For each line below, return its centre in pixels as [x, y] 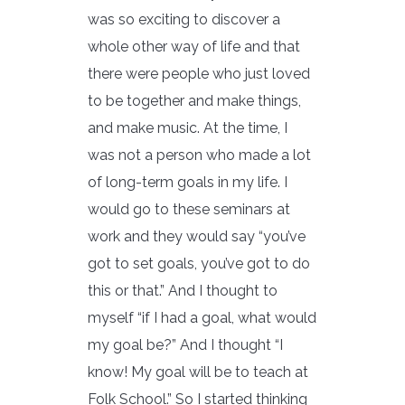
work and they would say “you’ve [197, 236]
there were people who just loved [199, 73]
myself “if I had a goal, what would [202, 317]
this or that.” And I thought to [183, 290]
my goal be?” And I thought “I [185, 344]
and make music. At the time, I [188, 127]
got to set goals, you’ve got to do [199, 263]
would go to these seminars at [189, 209]
